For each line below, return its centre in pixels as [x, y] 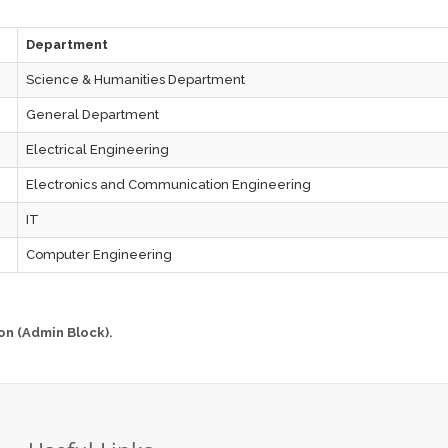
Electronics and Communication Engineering [169, 184]
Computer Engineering [99, 254]
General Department [93, 114]
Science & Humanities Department [136, 79]
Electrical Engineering [98, 149]
